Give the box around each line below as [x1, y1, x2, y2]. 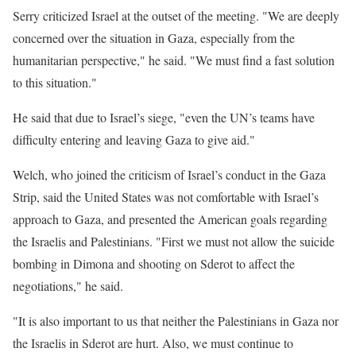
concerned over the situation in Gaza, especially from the [13, 29, 295, 46]
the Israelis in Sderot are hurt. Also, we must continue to [13, 335, 293, 351]
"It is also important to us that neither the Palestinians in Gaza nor [13, 312, 339, 329]
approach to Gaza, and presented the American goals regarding [13, 211, 327, 227]
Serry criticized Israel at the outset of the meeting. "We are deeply [13, 7, 339, 24]
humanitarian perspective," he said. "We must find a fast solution [13, 52, 335, 68]
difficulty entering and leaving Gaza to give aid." [13, 131, 255, 148]
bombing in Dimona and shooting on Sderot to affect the [13, 255, 295, 272]
